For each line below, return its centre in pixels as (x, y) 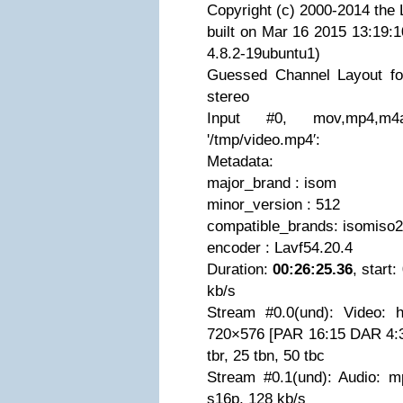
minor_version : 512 (273, 205)
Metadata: (240, 161)
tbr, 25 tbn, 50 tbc (266, 356)
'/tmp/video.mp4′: (264, 140)
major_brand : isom (272, 183)
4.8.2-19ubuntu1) (264, 54)
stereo (228, 97)
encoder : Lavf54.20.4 (280, 248)
